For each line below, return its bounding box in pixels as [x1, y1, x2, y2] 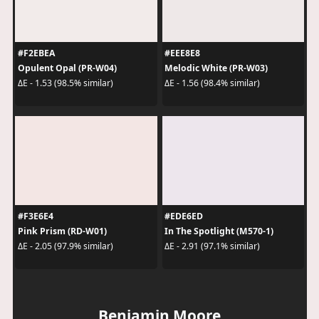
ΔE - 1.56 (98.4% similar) [164, 77, 260, 90]
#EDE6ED [164, 209, 203, 222]
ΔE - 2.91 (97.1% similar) [164, 240, 260, 253]
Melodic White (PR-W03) [164, 61, 268, 74]
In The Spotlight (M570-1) [164, 224, 273, 237]
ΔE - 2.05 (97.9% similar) [17, 240, 113, 253]
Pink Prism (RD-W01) [17, 224, 107, 237]
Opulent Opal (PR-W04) [17, 61, 117, 74]
